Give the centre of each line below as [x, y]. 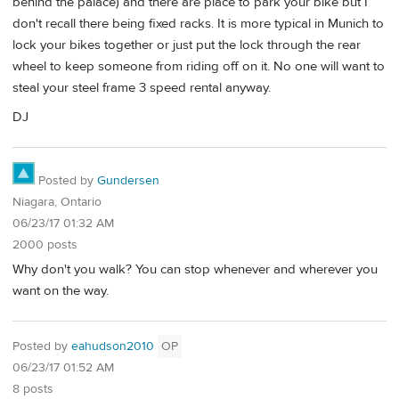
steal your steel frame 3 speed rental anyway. [142, 87]
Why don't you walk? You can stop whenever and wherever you [195, 270]
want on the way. [61, 291]
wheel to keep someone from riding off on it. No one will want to [199, 66]
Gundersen [128, 180]
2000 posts [45, 244]
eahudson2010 [113, 347]
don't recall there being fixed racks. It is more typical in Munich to [198, 23]
